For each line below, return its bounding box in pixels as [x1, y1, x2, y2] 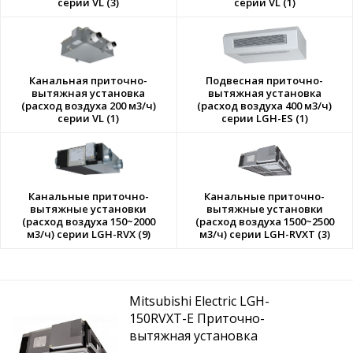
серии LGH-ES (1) [221, 111, 308, 125]
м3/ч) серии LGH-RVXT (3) [199, 227, 330, 241]
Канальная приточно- [29, 73, 148, 87]
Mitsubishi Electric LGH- [129, 292, 270, 310]
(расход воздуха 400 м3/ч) [197, 98, 333, 113]
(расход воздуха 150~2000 [21, 214, 155, 229]
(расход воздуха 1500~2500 [195, 214, 334, 229]
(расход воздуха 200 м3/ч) [20, 98, 156, 113]
